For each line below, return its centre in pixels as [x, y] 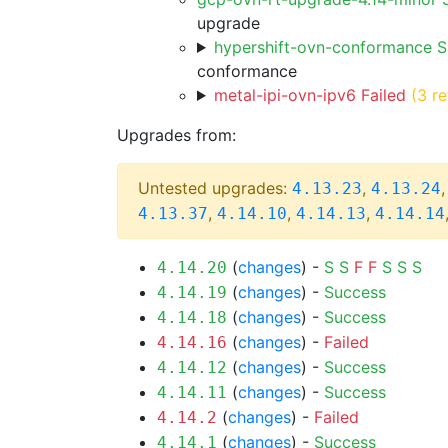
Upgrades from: [176, 135]
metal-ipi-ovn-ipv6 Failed [309, 95]
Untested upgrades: [215, 188]
